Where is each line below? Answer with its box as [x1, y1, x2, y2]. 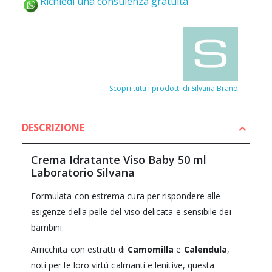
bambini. [30, 222, 64, 234]
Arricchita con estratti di [30, 243, 127, 256]
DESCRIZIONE [21, 121, 84, 135]
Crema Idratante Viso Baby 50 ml [30, 152, 206, 168]
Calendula [183, 243, 228, 256]
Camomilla [127, 243, 177, 256]
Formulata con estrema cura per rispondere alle [30, 190, 221, 202]
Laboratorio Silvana [30, 165, 135, 180]
